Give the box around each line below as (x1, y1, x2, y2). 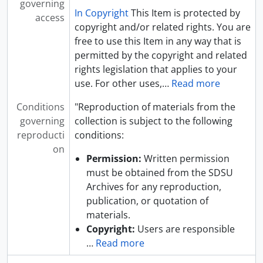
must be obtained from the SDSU (86, 166, 233, 179)
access (35, 11, 65, 24)
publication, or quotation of (86, 194, 208, 207)
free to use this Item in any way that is (74, 35, 241, 48)
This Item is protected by (128, 6, 240, 19)
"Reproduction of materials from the (74, 100, 235, 113)
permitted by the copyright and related (74, 49, 247, 62)
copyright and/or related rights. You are (74, 21, 251, 33)
